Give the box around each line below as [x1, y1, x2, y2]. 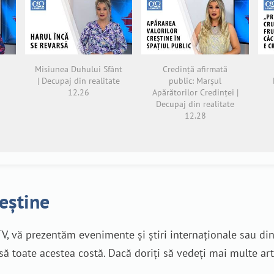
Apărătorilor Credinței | [152, 86, 239, 98]
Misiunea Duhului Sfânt [34, 63, 122, 75]
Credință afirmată [163, 63, 228, 75]
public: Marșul [169, 75, 222, 86]
